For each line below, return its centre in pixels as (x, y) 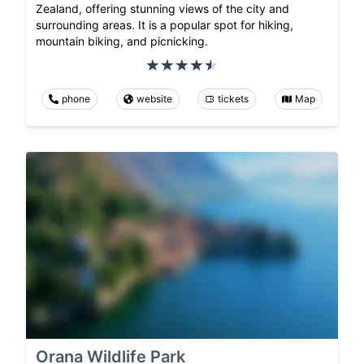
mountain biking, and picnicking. (122, 41)
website (154, 98)
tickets (234, 98)
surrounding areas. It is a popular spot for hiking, (165, 24)
